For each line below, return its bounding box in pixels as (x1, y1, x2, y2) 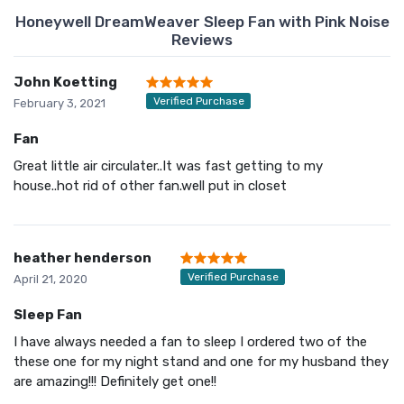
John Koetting (14, 73, 117, 90)
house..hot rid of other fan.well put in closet (14, 177, 287, 194)
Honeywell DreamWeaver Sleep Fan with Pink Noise (14, 12, 390, 31)
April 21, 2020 (14, 271, 87, 286)
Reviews (171, 30, 233, 49)
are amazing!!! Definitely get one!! (14, 372, 216, 390)
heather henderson (14, 249, 151, 266)
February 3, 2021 (14, 96, 106, 110)
